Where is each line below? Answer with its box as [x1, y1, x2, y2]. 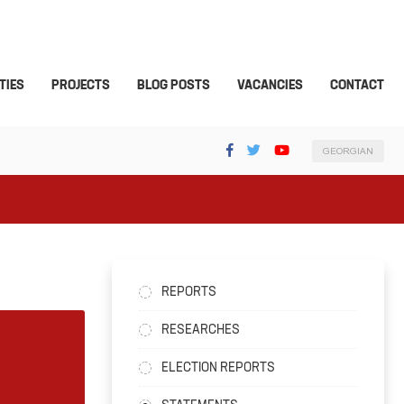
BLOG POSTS [137, 77, 210, 93]
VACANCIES [237, 77, 303, 93]
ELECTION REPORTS [161, 359, 275, 375]
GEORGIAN [323, 145, 373, 156]
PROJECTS [51, 77, 110, 93]
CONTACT [330, 77, 384, 93]
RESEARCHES [161, 321, 240, 337]
